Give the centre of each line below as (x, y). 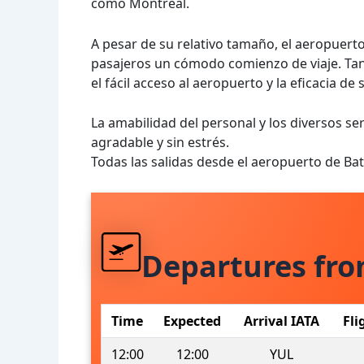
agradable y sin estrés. (160, 143)
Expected (192, 321)
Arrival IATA (281, 321)
